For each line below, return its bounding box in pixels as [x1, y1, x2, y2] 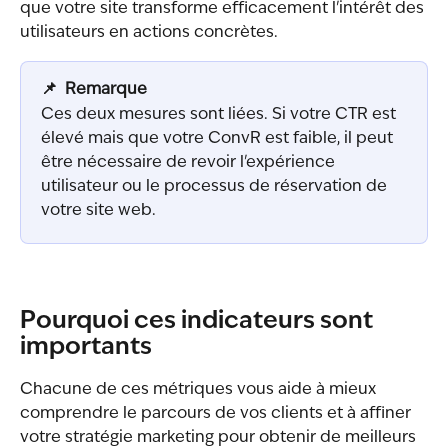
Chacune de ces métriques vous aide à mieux [20, 381, 380, 398]
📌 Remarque [41, 82, 147, 99]
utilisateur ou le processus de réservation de [41, 178, 391, 195]
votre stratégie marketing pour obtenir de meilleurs [20, 429, 420, 446]
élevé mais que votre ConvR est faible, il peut [41, 130, 397, 147]
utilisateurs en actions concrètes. [20, 25, 278, 42]
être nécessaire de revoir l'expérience [41, 154, 339, 171]
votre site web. [41, 202, 156, 219]
